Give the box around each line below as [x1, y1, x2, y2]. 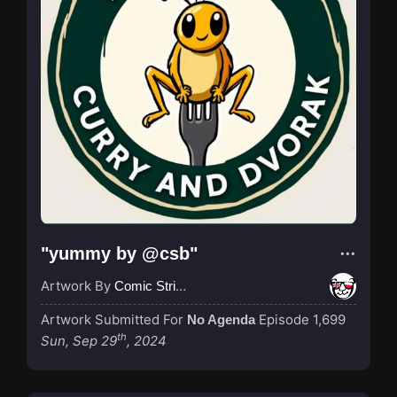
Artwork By [41, 276, 114, 294]
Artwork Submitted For [41, 310, 187, 328]
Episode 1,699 [259, 310, 346, 328]
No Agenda [187, 311, 255, 327]
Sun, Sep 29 [41, 331, 117, 349]
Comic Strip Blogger [114, 277, 175, 293]
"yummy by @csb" [41, 243, 198, 263]
